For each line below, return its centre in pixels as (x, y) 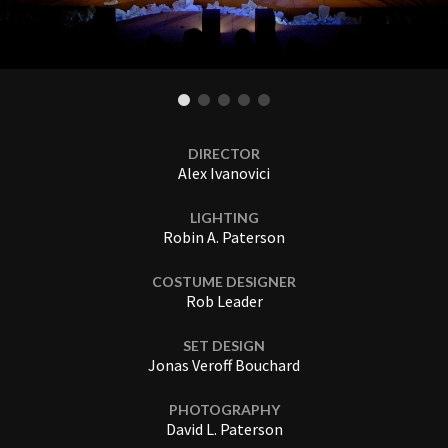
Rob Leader (224, 300)
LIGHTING (224, 217)
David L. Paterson (224, 428)
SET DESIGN (224, 345)
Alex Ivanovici (224, 172)
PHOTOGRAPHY (224, 409)
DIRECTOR (224, 153)
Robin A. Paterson (224, 236)
